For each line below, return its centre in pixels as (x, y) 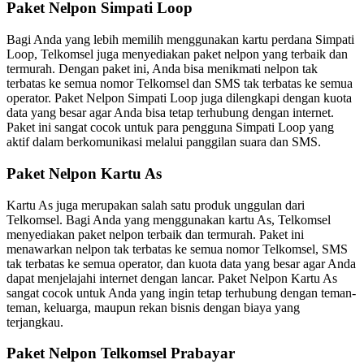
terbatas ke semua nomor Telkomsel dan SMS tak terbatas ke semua (180, 84)
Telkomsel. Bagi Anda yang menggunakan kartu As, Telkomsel (169, 219)
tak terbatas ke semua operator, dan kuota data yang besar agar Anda (181, 263)
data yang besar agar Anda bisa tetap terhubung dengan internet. (170, 113)
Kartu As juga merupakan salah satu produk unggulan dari (156, 205)
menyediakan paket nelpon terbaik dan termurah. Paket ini (155, 234)
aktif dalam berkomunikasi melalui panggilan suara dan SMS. (164, 142)
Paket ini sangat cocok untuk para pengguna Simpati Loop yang (170, 128)
